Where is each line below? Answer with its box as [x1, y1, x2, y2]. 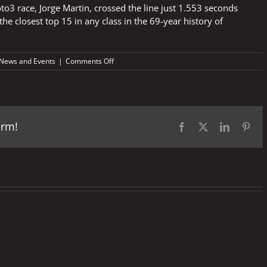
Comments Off [66, 55, 114, 66]
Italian [113, 66, 133, 76]
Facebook [186, 121, 223, 131]
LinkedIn [229, 121, 263, 131]
